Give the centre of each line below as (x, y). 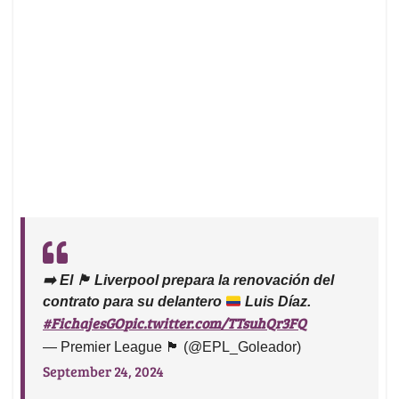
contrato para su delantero (134, 302)
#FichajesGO (83, 323)
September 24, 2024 (103, 371)
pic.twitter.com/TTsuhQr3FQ (215, 323)
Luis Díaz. (277, 302)
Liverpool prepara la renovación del (212, 281)
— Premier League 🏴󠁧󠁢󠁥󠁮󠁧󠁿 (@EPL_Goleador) (172, 347)
